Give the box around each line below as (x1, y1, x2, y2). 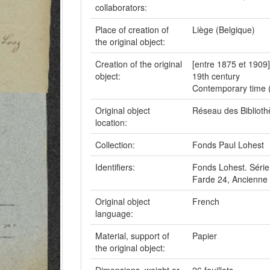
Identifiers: (95, 161, 137, 173)
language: (95, 207, 136, 219)
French (192, 195, 219, 207)
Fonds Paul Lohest (192, 139, 264, 151)
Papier (192, 230, 217, 242)
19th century (192, 70, 240, 82)
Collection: (95, 139, 137, 151)
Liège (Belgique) (192, 24, 255, 36)
